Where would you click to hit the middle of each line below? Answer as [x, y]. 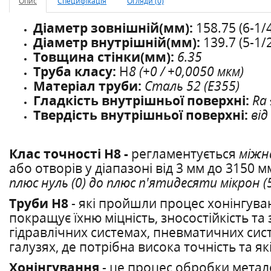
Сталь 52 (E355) [192, 86]
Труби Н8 [39, 203]
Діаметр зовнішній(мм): [113, 28]
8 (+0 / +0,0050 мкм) [186, 71]
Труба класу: [75, 71]
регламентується [184, 153]
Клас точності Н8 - [69, 153]
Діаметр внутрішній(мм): [117, 42]
